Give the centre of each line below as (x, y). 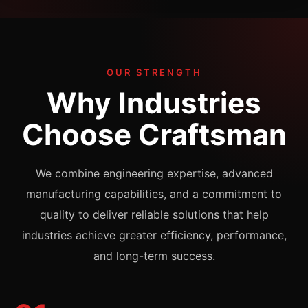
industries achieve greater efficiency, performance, (154, 235)
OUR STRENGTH (154, 73)
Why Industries (154, 103)
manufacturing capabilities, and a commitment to (154, 194)
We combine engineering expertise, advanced (154, 174)
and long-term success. (154, 256)
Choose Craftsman (154, 135)
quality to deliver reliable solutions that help (154, 215)
